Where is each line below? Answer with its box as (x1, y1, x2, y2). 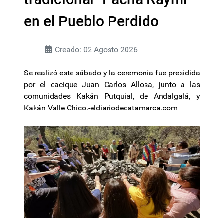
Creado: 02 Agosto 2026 (55, 45, 138, 54)
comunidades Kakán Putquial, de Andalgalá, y (24, 91, 200, 101)
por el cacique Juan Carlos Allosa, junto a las (24, 80, 200, 90)
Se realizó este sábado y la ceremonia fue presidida (24, 68, 200, 78)
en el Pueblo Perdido (24, 13, 159, 30)
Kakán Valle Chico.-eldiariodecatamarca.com (24, 103, 178, 113)
